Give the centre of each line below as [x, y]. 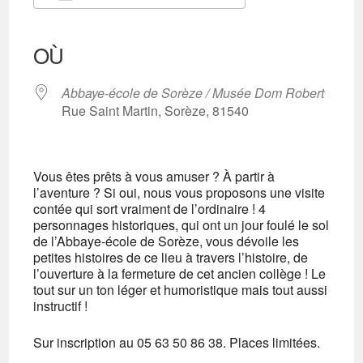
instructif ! [61, 306]
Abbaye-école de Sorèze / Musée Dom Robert [193, 93]
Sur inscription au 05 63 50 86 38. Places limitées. [177, 342]
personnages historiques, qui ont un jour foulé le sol [181, 225]
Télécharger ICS [109, 23]
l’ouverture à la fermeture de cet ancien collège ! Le [180, 273]
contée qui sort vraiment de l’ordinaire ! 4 [150, 209]
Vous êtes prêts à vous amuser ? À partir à [154, 176]
